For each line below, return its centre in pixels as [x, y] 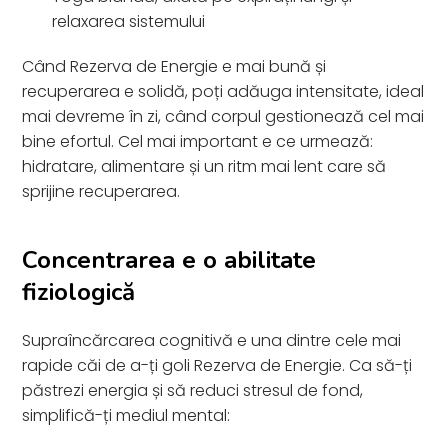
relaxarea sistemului [129, 21]
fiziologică [79, 291]
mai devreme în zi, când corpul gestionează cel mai [223, 116]
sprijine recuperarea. [101, 191]
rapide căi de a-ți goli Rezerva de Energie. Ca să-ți [217, 365]
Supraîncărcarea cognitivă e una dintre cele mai [212, 340]
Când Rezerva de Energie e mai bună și [174, 66]
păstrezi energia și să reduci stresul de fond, [193, 390]
